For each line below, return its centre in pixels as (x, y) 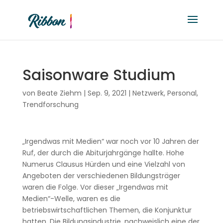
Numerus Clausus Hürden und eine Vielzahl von (104, 164)
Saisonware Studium (99, 75)
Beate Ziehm (59, 93)
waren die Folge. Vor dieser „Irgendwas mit (95, 187)
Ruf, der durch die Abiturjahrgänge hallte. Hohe (103, 153)
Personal (182, 93)
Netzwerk (148, 93)
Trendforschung (50, 105)
